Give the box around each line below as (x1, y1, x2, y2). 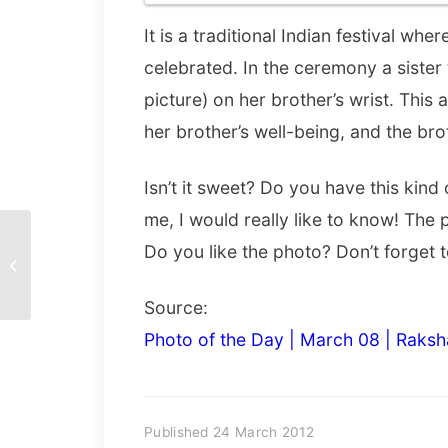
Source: (144, 296, 208, 318)
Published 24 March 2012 (144, 423, 314, 440)
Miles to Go (35, 257, 102, 272)
